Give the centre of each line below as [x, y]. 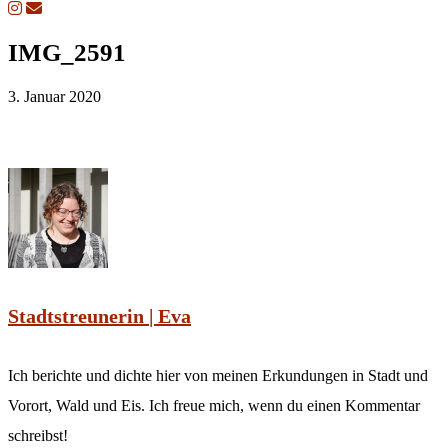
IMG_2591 [67, 52]
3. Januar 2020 [54, 96]
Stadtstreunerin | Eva [99, 315]
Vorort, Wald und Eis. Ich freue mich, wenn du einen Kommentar [214, 406]
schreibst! [38, 436]
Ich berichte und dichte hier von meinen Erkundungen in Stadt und [218, 376]
